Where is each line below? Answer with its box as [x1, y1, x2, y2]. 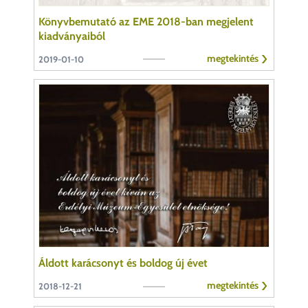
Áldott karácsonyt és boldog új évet [38, 256, 208, 270]
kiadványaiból [38, 29, 105, 43]
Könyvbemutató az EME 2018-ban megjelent [38, 14, 254, 28]
